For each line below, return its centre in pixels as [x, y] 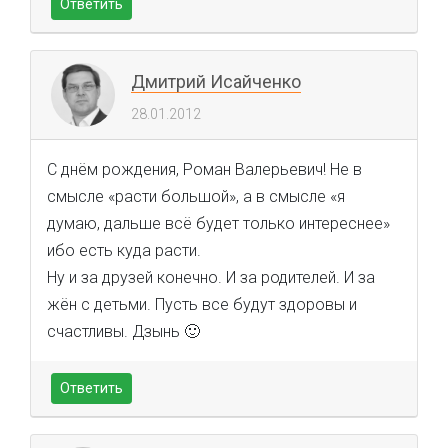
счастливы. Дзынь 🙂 [123, 331]
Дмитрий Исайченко [216, 81]
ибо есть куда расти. [124, 250]
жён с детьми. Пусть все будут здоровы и [202, 304]
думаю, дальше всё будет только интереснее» [218, 223]
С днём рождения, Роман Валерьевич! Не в [204, 169]
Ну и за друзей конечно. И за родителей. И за [211, 277]
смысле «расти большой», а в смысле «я [196, 196]
